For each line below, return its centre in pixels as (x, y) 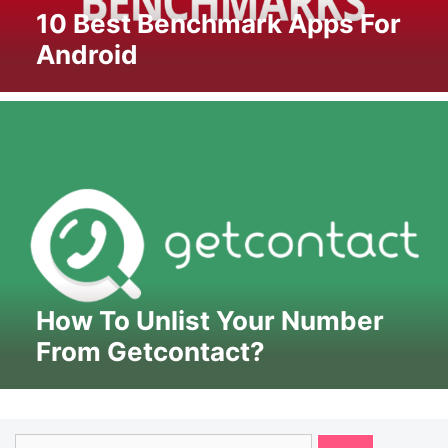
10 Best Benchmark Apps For (218, 24)
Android (86, 55)
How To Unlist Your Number (209, 320)
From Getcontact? (150, 351)
